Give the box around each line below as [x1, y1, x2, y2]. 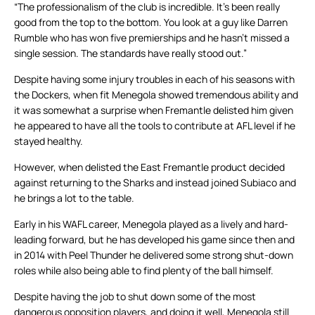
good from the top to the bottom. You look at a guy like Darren [14, 15, 288, 30]
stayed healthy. [14, 134, 83, 148]
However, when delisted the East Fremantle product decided [14, 160, 285, 174]
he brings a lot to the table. [14, 191, 134, 205]
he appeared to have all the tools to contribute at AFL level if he [14, 119, 295, 133]
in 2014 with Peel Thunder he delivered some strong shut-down [14, 248, 293, 262]
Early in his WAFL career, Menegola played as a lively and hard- [14, 217, 288, 231]
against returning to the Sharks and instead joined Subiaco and [14, 176, 296, 190]
